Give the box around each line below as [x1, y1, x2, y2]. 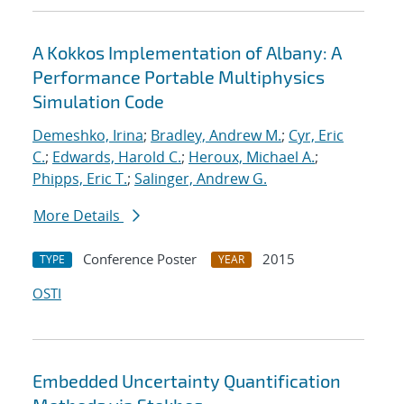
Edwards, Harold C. [52, 147, 181, 168]
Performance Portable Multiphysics [32, 66, 325, 88]
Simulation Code [32, 90, 164, 113]
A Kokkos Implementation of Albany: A [32, 41, 342, 64]
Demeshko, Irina [32, 125, 143, 146]
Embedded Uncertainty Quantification [32, 370, 341, 392]
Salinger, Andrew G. [134, 169, 267, 189]
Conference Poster [83, 250, 197, 269]
